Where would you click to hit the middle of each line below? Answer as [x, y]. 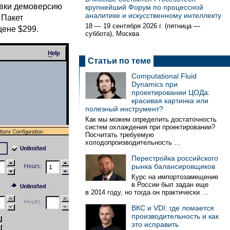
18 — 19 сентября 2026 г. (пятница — [143, 26]
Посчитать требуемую [120, 135]
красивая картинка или [170, 101]
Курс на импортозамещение [175, 177]
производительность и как [175, 216]
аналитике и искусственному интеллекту [153, 15]
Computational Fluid [164, 76]
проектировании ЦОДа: [171, 92]
